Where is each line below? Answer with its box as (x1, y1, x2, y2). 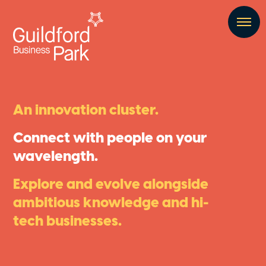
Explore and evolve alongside (13, 175, 209, 195)
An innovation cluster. (13, 100, 159, 121)
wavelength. (13, 147, 99, 167)
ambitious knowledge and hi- (13, 193, 210, 214)
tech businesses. (13, 211, 122, 232)
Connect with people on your (13, 128, 207, 149)
